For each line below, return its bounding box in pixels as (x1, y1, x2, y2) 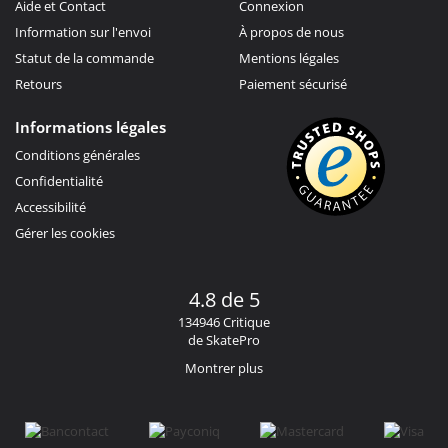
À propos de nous (239, 22, 344, 41)
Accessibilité (15, 197, 86, 216)
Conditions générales (15, 145, 140, 164)
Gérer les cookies (15, 223, 115, 242)
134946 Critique (178, 312, 270, 331)
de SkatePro (188, 330, 260, 349)
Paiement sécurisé (239, 74, 347, 93)
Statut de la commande (15, 48, 154, 67)
